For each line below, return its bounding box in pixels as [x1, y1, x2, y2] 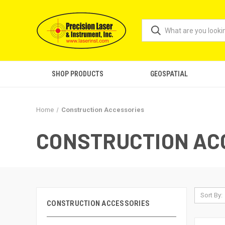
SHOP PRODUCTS [52, 70, 104, 78]
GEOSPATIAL [150, 70, 188, 78]
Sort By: [200, 191, 222, 199]
